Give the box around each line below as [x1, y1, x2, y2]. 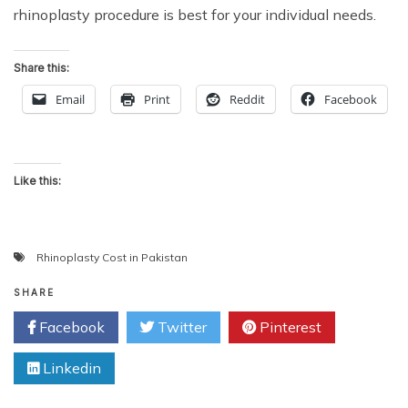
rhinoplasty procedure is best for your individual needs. [14, 5, 376, 25]
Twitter [154, 318, 207, 337]
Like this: [14, 174, 61, 189]
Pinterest [256, 318, 321, 337]
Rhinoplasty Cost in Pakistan [36, 250, 188, 265]
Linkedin [39, 359, 101, 378]
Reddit [229, 91, 265, 108]
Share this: [14, 61, 69, 76]
